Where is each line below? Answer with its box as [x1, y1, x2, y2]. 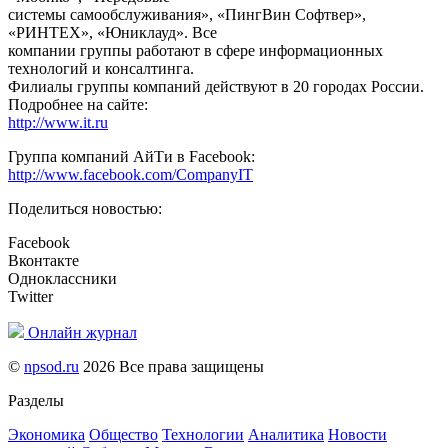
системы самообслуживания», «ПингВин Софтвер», [8, 6, 366, 24]
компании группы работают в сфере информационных [8, 42, 383, 60]
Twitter [8, 288, 53, 306]
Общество [89, 426, 158, 444]
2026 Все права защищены [79, 358, 264, 376]
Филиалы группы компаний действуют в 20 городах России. [8, 78, 424, 96]
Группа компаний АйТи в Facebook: [8, 148, 255, 166]
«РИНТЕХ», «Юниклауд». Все [8, 24, 217, 42]
